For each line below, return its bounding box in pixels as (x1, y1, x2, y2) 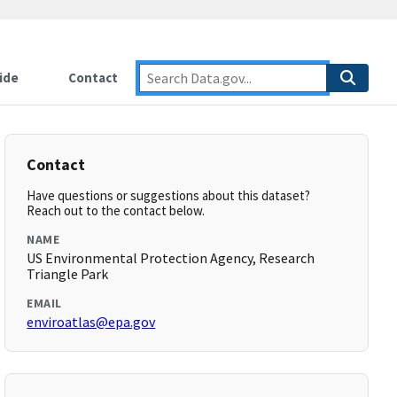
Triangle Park (27, 265, 109, 283)
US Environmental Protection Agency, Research (27, 249, 315, 267)
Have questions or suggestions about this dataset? (27, 187, 311, 204)
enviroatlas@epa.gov (27, 313, 156, 331)
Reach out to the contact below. (27, 202, 206, 219)
